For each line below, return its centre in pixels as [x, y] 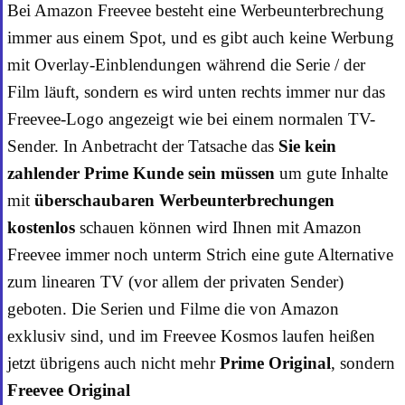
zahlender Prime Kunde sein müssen [141, 173]
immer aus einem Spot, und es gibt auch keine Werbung [201, 37]
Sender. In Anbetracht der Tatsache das [143, 146]
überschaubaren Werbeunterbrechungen [184, 200]
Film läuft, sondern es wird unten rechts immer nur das [196, 91]
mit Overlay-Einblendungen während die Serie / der [186, 64]
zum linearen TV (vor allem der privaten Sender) [175, 281]
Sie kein [307, 146]
